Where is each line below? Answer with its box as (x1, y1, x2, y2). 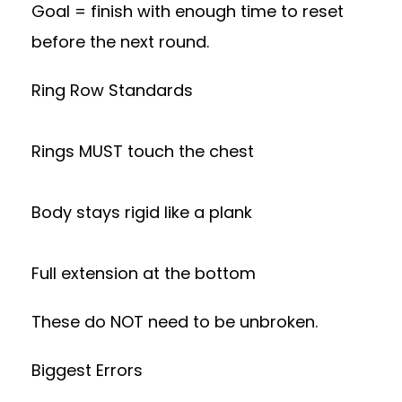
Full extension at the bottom (31, 262, 256, 284)
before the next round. (31, 31, 209, 53)
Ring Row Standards (31, 79, 193, 101)
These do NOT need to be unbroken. (31, 310, 318, 333)
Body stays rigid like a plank (31, 201, 252, 223)
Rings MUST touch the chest (31, 140, 254, 162)
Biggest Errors (31, 359, 143, 381)
